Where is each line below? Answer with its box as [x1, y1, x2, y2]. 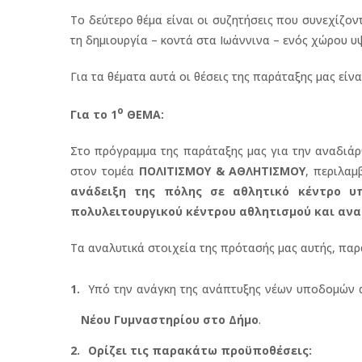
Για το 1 [70, 106, 117, 122]
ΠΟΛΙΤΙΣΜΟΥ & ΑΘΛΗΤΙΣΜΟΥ [138, 162, 306, 179]
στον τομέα [70, 162, 134, 179]
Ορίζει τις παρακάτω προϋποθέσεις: [87, 342, 312, 358]
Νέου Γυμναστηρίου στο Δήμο [80, 311, 259, 327]
